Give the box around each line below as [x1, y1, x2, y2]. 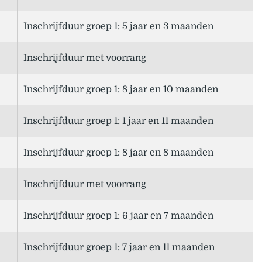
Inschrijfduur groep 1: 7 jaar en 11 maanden [23, 242, 215, 253]
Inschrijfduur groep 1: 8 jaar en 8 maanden [23, 147, 213, 158]
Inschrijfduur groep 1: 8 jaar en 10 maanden [23, 84, 218, 95]
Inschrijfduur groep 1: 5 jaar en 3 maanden [23, 21, 213, 32]
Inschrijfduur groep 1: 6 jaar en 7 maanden [23, 211, 213, 222]
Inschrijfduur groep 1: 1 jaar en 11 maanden [23, 116, 213, 127]
